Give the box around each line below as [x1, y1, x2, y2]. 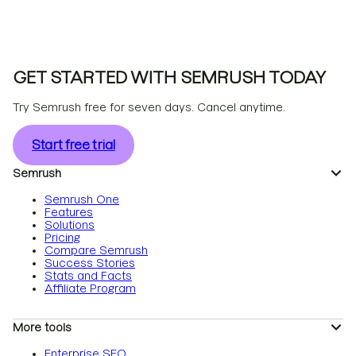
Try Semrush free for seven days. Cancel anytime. [13, 101, 285, 114]
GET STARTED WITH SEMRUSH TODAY [13, 68, 326, 87]
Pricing [44, 231, 80, 244]
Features [44, 206, 93, 219]
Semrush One [44, 193, 119, 206]
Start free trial [32, 137, 115, 152]
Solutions [44, 219, 95, 231]
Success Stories [44, 257, 135, 269]
